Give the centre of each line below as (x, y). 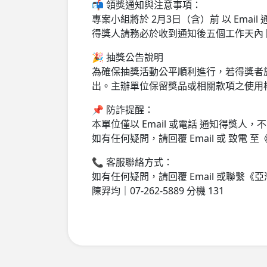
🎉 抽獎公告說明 (128, 57)
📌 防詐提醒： (123, 109)
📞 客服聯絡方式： (132, 162)
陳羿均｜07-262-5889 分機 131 (158, 190)
